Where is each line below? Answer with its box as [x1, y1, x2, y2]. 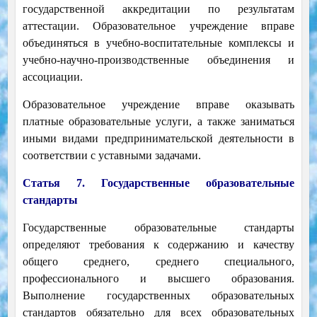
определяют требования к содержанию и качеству [22, 238, 295, 251]
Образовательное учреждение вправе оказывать [22, 98, 295, 111]
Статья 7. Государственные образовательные [22, 177, 295, 190]
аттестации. [22, 20, 93, 33]
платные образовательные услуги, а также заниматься [22, 115, 295, 128]
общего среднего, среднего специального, [22, 255, 295, 268]
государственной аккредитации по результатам [22, 3, 295, 16]
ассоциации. [22, 71, 83, 83]
